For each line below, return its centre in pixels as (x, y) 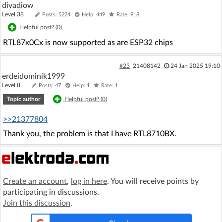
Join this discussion (37, 203)
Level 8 (16, 85)
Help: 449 (93, 14)
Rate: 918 (128, 14)
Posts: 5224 (56, 14)
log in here (89, 181)
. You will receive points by (153, 181)
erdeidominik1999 (33, 76)
